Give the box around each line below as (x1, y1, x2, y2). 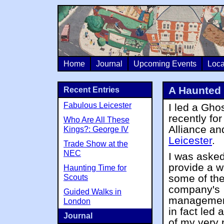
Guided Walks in (63, 187, 121, 196)
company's (168, 183, 220, 195)
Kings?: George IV (63, 125, 128, 133)
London (63, 197, 90, 205)
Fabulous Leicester (63, 101, 131, 109)
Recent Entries (63, 85, 119, 94)
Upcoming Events (133, 59, 196, 68)
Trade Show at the (63, 139, 128, 148)
